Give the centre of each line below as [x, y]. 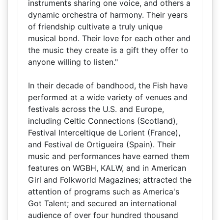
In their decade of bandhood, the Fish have [108, 85]
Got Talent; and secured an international [102, 203]
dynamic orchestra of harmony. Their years [108, 15]
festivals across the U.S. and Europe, [96, 109]
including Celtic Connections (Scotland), [103, 121]
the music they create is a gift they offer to [108, 50]
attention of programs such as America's [104, 192]
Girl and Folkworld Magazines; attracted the [110, 180]
